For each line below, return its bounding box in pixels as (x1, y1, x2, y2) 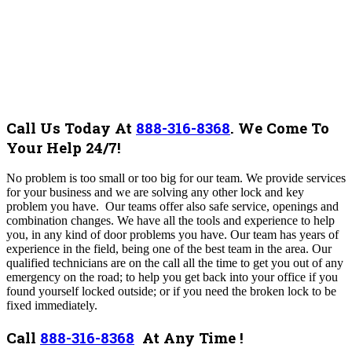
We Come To (238, 117, 329, 137)
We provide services (246, 171, 346, 185)
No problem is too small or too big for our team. (6, 171, 246, 185)
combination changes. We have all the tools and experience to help (6, 214, 335, 228)
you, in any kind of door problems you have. (6, 228, 230, 242)
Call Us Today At (6, 117, 136, 137)
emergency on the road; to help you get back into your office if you (6, 270, 338, 284)
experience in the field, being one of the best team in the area (6, 242, 306, 256)
